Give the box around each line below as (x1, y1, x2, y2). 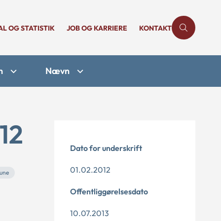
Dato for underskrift (70, 143, 142, 153)
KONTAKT (139, 24, 172, 33)
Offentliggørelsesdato (70, 186, 148, 196)
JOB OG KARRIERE (67, 24, 127, 33)
